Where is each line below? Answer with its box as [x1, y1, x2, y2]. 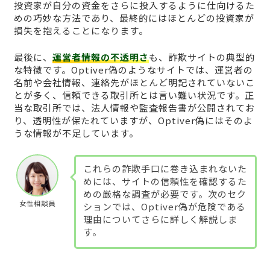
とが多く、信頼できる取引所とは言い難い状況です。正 [13, 88, 254, 101]
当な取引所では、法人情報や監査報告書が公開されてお [13, 101, 255, 114]
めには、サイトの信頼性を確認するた [83, 175, 247, 188]
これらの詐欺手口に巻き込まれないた [83, 162, 247, 175]
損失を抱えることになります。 [13, 24, 148, 37]
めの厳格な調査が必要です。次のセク [83, 187, 246, 201]
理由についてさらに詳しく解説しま [83, 213, 237, 226]
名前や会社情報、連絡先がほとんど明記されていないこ [13, 75, 255, 89]
